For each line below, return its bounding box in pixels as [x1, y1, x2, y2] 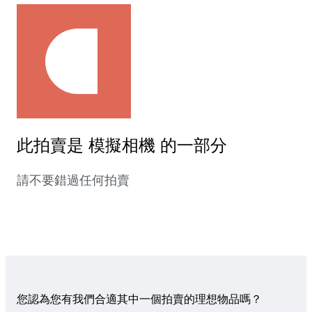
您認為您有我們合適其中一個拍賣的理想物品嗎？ [17, 293, 262, 306]
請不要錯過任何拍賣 [17, 173, 130, 188]
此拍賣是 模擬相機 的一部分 [17, 136, 227, 155]
